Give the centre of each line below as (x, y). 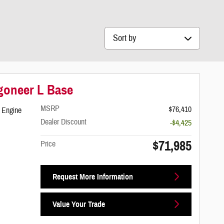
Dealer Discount (64, 122)
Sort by (117, 33)
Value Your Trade (78, 204)
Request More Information (92, 176)
